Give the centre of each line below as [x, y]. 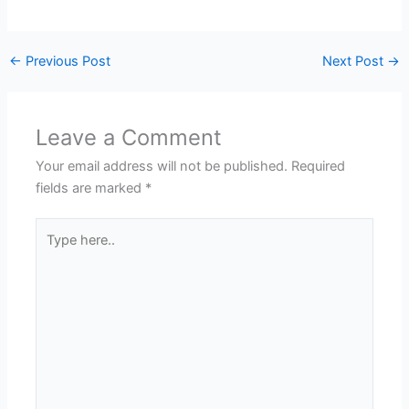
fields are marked [91, 188]
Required [319, 166]
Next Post [355, 62]
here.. [52, 251]
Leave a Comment [129, 137]
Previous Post [66, 62]
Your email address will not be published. [162, 166]
